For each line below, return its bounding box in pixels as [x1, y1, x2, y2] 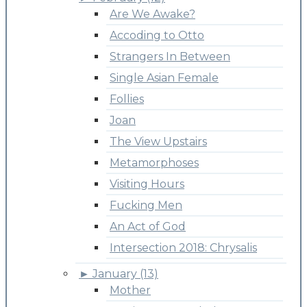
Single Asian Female [110, 71, 219, 84]
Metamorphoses [110, 156, 199, 169]
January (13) [93, 267, 158, 280]
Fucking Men [110, 198, 182, 212]
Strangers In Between [110, 49, 230, 63]
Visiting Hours [110, 177, 184, 191]
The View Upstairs [110, 134, 207, 148]
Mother [110, 283, 151, 297]
